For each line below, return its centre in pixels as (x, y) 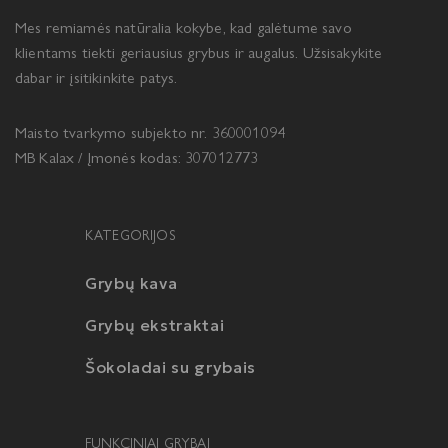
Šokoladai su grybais (170, 366)
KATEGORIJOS (130, 235)
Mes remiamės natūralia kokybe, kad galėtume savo (183, 27)
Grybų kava (131, 282)
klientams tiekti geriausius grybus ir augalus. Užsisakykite (199, 52)
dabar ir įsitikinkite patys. (96, 77)
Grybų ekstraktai (155, 324)
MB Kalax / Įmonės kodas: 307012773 (137, 157)
